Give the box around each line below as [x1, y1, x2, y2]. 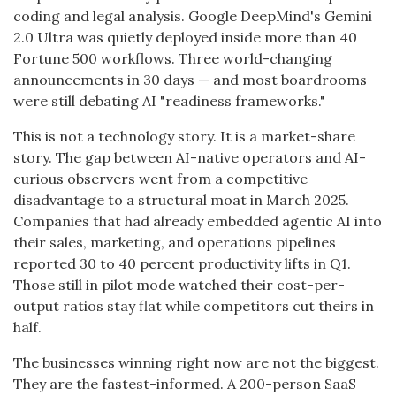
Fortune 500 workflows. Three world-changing [13, 49, 332, 67]
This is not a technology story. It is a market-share [13, 127, 355, 145]
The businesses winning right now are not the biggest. [13, 354, 379, 371]
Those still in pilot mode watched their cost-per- [13, 276, 345, 293]
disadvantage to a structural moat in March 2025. [13, 191, 349, 209]
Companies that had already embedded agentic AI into [13, 212, 382, 230]
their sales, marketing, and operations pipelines [13, 233, 336, 251]
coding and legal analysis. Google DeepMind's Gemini [13, 7, 372, 25]
